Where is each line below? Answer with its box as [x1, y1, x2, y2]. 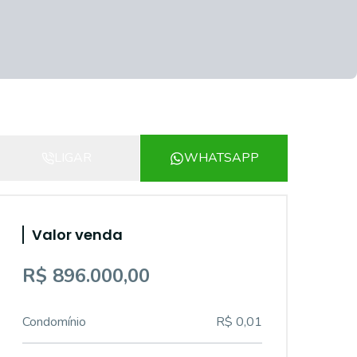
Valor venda [32, 225, 123, 245]
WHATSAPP [183, 149, 259, 167]
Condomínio [22, 313, 86, 331]
